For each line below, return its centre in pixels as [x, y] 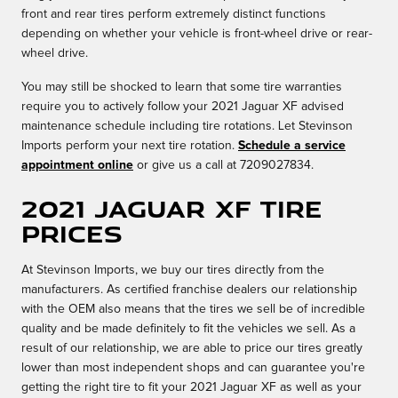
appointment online [77, 166]
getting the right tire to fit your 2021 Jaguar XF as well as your [191, 388]
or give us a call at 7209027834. [223, 166]
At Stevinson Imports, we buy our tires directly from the [173, 271]
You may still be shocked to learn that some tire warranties [182, 88]
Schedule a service [292, 146]
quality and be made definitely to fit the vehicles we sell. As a [188, 329]
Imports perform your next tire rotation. [130, 146]
